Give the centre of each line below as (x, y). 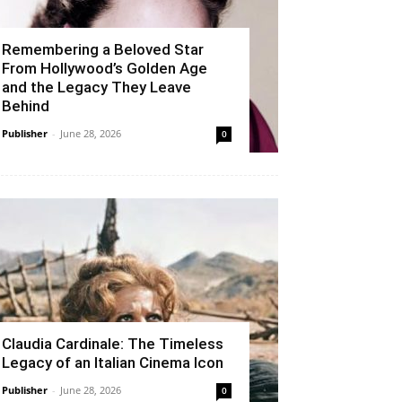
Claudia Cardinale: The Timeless (113, 343)
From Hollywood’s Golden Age (105, 68)
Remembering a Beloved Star (103, 49)
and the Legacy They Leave (96, 87)
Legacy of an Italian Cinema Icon (113, 362)
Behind (26, 105)
